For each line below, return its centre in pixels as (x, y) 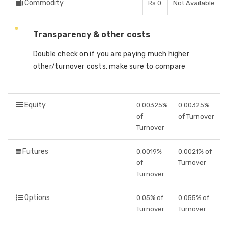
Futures (35, 151)
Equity (34, 105)
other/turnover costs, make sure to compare (109, 66)
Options (36, 198)
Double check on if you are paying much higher (111, 54)
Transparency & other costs (91, 34)
